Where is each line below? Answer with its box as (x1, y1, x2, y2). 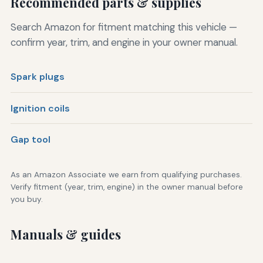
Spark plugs (10, 70, 65, 83)
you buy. (10, 194, 43, 205)
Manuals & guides (10, 226, 121, 243)
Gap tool (10, 133, 50, 146)
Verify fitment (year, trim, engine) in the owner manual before (10, 182, 243, 193)
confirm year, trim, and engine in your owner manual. (10, 35, 238, 49)
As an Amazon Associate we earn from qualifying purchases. (10, 170, 242, 180)
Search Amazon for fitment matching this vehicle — (10, 20, 237, 33)
